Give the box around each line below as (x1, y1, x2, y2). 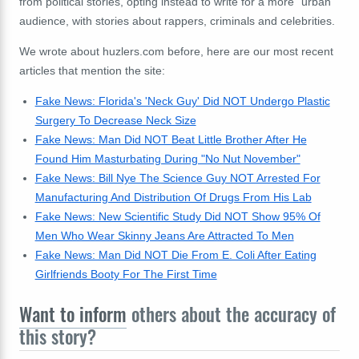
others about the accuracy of (127, 300, 336, 328)
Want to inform (19, 300, 127, 328)
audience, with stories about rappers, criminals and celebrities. (19, 14, 335, 27)
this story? (19, 322, 96, 350)
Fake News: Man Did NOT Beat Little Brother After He (34, 132, 307, 146)
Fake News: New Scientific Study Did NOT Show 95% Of (34, 209, 321, 223)
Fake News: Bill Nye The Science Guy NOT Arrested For (34, 171, 321, 184)
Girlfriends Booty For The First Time (34, 267, 217, 280)
